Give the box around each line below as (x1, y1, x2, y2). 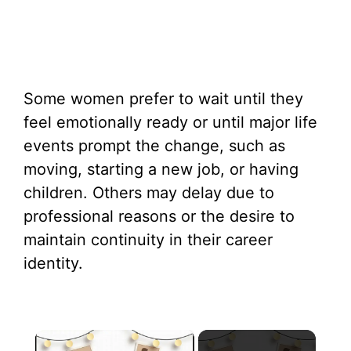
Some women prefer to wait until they (24, 89, 303, 108)
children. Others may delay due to (24, 183, 274, 202)
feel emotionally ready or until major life (24, 113, 317, 132)
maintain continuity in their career (24, 230, 273, 249)
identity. (24, 254, 83, 273)
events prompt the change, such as (24, 136, 285, 155)
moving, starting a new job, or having (24, 160, 299, 179)
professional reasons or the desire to (24, 207, 295, 226)
